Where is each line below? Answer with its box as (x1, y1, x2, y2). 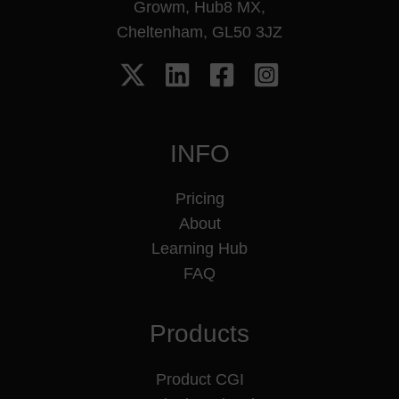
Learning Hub (151, 240, 248, 258)
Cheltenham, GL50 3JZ (117, 22, 282, 41)
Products (150, 320, 249, 348)
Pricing (175, 190, 224, 208)
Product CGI (155, 370, 244, 388)
